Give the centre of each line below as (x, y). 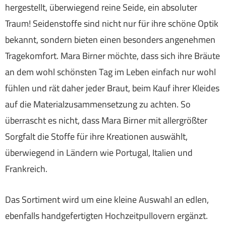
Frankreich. (26, 169)
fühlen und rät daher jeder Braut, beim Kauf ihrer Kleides (112, 88)
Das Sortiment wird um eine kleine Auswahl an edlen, (107, 200)
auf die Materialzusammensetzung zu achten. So (98, 104)
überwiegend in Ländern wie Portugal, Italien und (99, 153)
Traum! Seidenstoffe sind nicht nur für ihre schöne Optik (112, 24)
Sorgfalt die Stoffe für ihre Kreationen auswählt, (96, 137)
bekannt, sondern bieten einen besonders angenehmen (110, 40)
